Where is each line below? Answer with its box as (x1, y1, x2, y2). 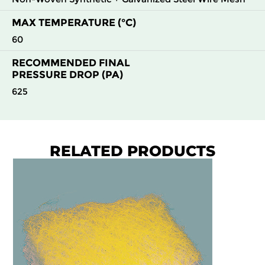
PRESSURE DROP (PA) (12, 69, 123, 81)
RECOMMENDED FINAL (12, 57, 130, 69)
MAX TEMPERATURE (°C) (12, 17, 136, 29)
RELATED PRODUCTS (50, 142, 215, 160)
